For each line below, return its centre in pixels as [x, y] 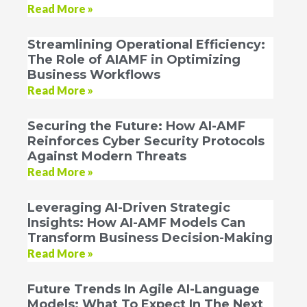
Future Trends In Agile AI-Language [144, 289]
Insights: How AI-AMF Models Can [136, 222]
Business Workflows [94, 74]
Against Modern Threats [107, 156]
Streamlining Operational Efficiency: [146, 44]
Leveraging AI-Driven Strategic [129, 207]
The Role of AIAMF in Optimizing [134, 59]
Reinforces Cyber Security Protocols [146, 141]
